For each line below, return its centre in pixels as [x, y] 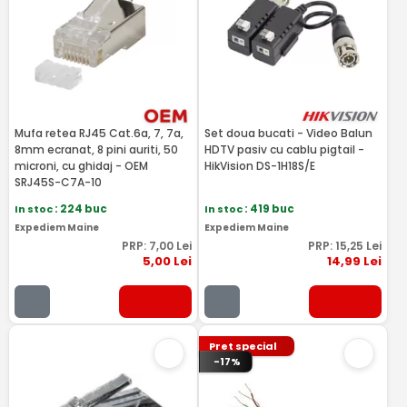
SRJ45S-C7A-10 [58, 182]
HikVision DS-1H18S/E [259, 166]
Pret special [243, 346]
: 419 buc [269, 209]
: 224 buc [80, 209]
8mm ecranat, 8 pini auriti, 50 [96, 149]
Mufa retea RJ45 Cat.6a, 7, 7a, [99, 133]
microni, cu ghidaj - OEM [81, 166]
